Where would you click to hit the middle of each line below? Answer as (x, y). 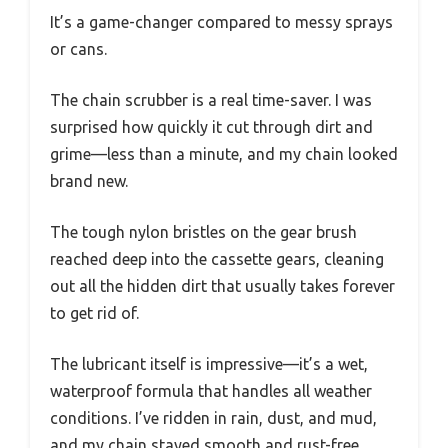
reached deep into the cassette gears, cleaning (217, 259)
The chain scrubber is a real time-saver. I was (211, 100)
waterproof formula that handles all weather (211, 391)
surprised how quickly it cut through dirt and (211, 127)
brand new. (89, 181)
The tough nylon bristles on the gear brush (203, 232)
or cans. (78, 49)
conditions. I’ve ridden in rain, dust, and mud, (213, 418)
